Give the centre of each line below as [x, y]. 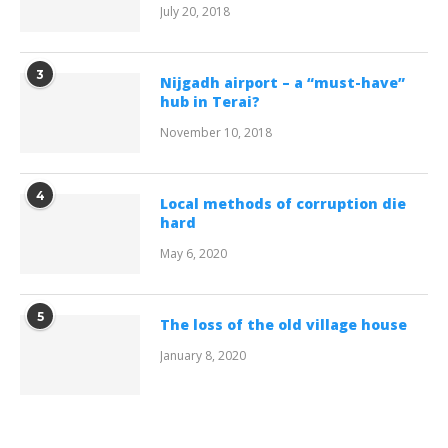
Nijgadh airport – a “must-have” [282, 83]
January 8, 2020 [203, 356]
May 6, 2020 [193, 254]
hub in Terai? [210, 102]
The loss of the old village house [283, 325]
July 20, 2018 [195, 12]
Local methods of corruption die [283, 204]
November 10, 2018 [216, 133]
